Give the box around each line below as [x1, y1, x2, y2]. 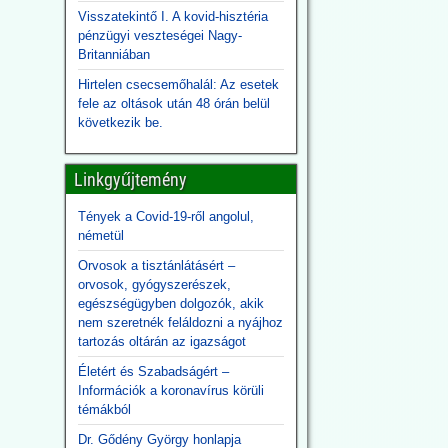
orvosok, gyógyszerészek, [77, 277, 231, 292]
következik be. [77, 115, 163, 130]
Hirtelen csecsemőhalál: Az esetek [77, 77, 279, 92]
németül [77, 228, 124, 243]
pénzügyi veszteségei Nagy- [77, 28, 242, 43]
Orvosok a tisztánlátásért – [77, 258, 235, 273]
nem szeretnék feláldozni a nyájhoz [77, 315, 283, 330]
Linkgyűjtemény [73, 169, 187, 190]
